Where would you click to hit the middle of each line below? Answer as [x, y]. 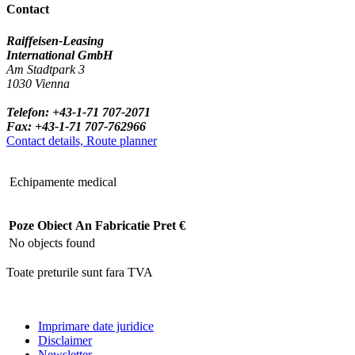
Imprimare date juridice [96, 326]
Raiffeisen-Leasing [55, 40]
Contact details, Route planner [82, 140]
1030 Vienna [38, 83]
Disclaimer [65, 340]
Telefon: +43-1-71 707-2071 [78, 112]
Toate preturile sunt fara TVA [80, 272]
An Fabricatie [113, 225]
